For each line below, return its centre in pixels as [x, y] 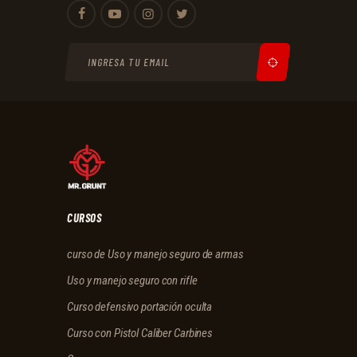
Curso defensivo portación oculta [140, 307]
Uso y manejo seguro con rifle [132, 281]
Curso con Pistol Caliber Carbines [140, 333]
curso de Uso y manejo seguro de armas [155, 255]
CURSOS [84, 218]
